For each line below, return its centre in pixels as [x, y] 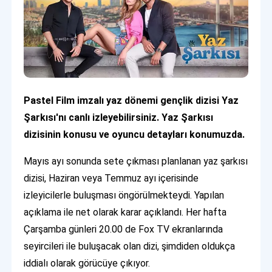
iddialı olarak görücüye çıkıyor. [87, 263]
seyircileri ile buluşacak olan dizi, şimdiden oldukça [130, 246]
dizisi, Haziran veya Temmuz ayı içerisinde [111, 178]
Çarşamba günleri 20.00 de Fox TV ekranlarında [124, 229]
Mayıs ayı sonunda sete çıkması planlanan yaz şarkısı [136, 161]
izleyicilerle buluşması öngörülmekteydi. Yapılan [124, 195]
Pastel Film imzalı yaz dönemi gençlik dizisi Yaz [131, 101]
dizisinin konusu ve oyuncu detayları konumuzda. [134, 135]
